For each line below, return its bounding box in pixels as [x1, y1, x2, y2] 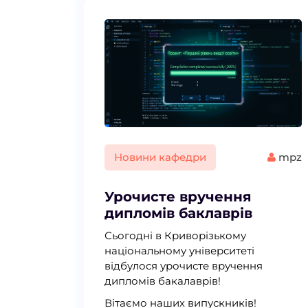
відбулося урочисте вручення [104, 258, 263, 272]
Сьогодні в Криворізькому [104, 228, 246, 242]
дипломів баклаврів [104, 204, 252, 221]
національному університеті [104, 243, 254, 257]
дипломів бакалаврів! [104, 274, 221, 287]
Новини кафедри [114, 150, 206, 164]
